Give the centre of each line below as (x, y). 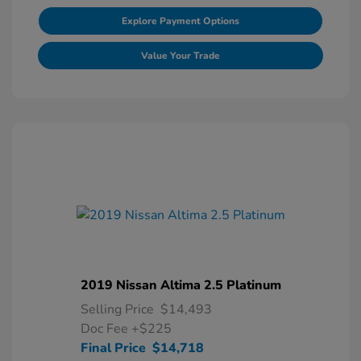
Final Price (113, 348)
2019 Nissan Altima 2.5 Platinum (180, 285)
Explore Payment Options (180, 21)
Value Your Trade (180, 56)
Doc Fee (106, 329)
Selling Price (117, 309)
